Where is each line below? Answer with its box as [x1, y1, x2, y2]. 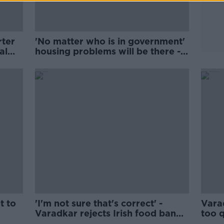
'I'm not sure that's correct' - [35, 198, 163, 208]
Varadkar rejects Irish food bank [35, 208, 182, 218]
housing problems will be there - [35, 46, 181, 56]
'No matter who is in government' [35, 36, 185, 46]
